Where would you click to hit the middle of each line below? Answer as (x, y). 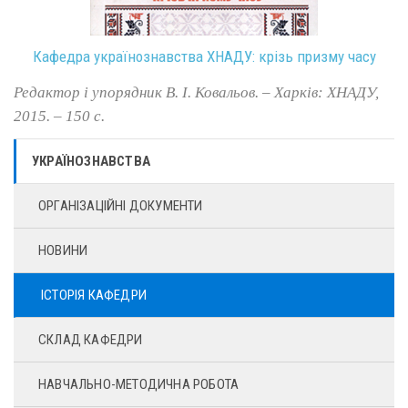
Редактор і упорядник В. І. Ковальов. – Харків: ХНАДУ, (196, 92)
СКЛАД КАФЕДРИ (91, 340)
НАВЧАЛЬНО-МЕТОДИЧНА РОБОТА (139, 384)
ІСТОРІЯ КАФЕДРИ (94, 295)
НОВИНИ (63, 250)
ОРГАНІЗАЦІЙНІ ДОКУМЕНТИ (121, 206)
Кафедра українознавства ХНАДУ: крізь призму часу (204, 56)
